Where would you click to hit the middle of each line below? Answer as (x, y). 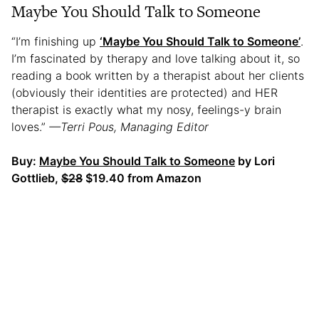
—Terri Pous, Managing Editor (129, 127)
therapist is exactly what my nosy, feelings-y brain (146, 110)
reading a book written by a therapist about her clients (158, 76)
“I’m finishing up (56, 42)
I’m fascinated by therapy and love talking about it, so (156, 59)
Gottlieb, (36, 178)
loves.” (30, 127)
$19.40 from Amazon (142, 178)
